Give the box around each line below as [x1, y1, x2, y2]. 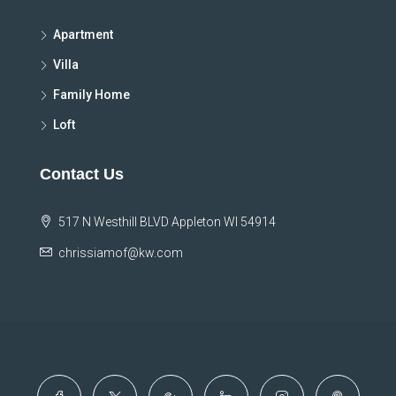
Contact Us [40, 165, 124, 184]
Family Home [53, 88, 130, 103]
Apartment [53, 27, 113, 42]
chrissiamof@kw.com [58, 246, 183, 261]
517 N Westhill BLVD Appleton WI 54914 [56, 215, 276, 230]
